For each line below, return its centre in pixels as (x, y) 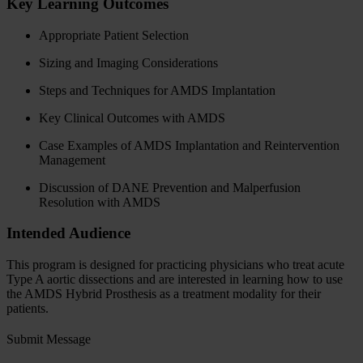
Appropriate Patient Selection (114, 35)
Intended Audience (68, 233)
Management (72, 160)
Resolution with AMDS (100, 202)
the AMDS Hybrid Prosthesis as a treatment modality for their (164, 294)
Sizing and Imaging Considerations (128, 62)
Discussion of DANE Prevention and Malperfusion (170, 187)
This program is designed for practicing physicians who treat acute (175, 265)
